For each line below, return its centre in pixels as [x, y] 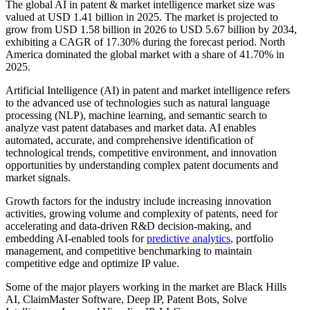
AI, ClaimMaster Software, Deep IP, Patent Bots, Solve [126, 299]
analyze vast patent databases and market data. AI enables [131, 127]
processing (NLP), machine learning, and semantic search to [136, 115]
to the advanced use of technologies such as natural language [138, 102]
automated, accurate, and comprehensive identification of [129, 140]
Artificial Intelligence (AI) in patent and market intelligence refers [148, 90]
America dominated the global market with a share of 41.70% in [145, 54]
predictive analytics [189, 238]
